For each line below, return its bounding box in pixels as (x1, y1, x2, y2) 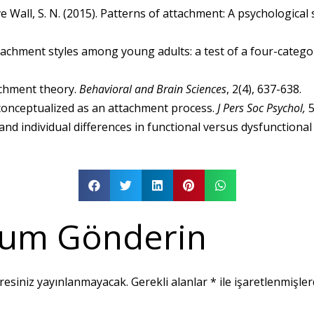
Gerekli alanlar (131, 274, 210, 290)
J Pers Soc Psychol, (217, 100, 308, 116)
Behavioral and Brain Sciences (79, 81, 226, 97)
